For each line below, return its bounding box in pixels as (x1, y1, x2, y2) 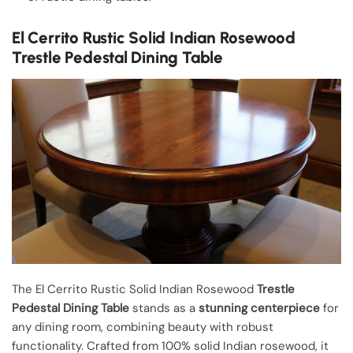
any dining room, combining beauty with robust (12, 318, 273, 335)
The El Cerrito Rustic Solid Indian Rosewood (12, 281, 257, 297)
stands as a (129, 299, 199, 316)
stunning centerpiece (199, 299, 320, 316)
